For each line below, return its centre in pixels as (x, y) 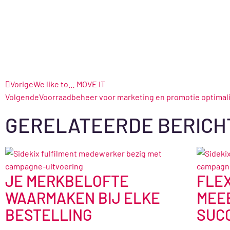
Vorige (22, 84)
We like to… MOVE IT (69, 84)
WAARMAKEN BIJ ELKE (83, 198)
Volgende (22, 97)
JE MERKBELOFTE (67, 181)
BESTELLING (49, 215)
